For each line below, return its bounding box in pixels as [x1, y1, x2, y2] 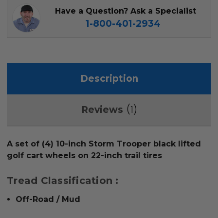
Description [80, 73, 138, 85]
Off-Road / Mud [16, 195, 81, 204]
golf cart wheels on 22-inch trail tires [7, 151, 162, 161]
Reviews [81, 104, 123, 116]
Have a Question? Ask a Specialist [54, 6, 196, 16]
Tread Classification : [7, 175, 119, 187]
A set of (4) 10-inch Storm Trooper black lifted [7, 139, 201, 149]
